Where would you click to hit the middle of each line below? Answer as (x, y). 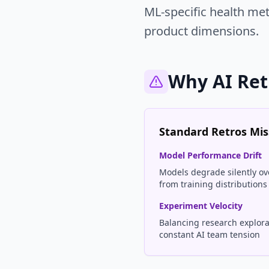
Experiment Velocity (201, 206)
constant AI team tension (210, 234)
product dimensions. (201, 31)
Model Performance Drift (210, 155)
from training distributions (213, 184)
